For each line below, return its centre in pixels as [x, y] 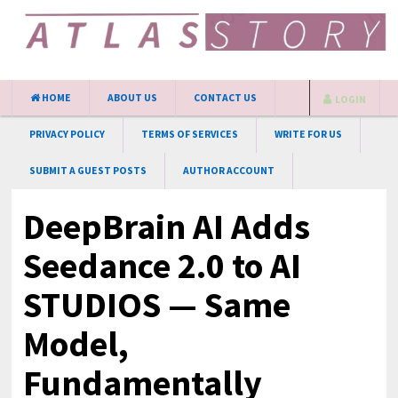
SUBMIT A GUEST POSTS [88, 171]
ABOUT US [133, 98]
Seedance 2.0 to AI [163, 266]
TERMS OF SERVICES [190, 134]
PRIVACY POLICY [68, 134]
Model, [76, 344]
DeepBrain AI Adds [167, 227]
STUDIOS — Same [157, 305]
